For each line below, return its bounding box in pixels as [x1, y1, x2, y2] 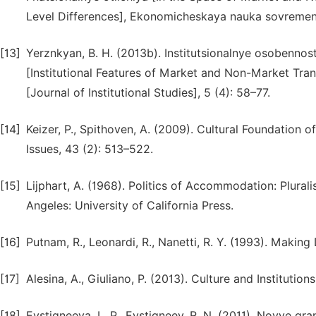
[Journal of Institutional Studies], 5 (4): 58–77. [26, 86, 270, 99]
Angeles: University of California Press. [26, 199, 233, 212]
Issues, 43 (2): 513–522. [26, 142, 153, 156]
